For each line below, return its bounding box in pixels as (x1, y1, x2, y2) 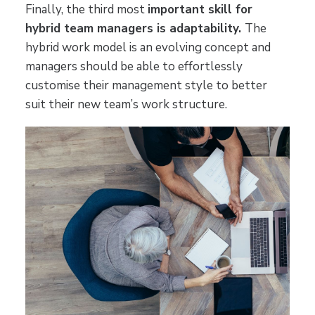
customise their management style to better (25, 77, 267, 94)
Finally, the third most (25, 1, 148, 18)
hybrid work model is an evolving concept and (25, 39, 271, 56)
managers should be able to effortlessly (25, 58, 243, 75)
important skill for (147, 1, 252, 18)
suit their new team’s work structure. (25, 96, 227, 113)
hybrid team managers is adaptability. (25, 20, 245, 37)
